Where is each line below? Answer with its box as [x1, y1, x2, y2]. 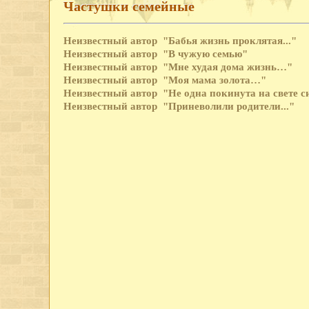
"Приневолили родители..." [163, 100, 295, 112]
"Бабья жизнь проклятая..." [163, 34, 297, 46]
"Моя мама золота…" [163, 74, 266, 86]
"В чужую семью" [163, 48, 248, 59]
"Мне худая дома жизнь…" [163, 61, 292, 72]
